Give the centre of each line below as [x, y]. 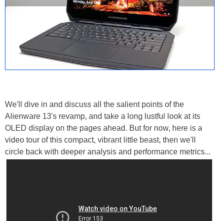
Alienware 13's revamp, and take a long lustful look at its [103, 116]
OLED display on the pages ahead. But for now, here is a [104, 128]
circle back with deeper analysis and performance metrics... [109, 152]
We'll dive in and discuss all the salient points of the [94, 105]
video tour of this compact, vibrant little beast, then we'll [100, 140]
